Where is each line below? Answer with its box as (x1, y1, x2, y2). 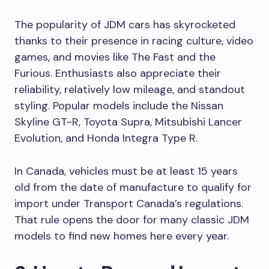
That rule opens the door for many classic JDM (14, 212, 249, 227)
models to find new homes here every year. (14, 228, 229, 243)
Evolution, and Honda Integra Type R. (14, 130, 198, 145)
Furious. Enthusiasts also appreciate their (14, 65, 221, 80)
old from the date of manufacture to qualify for (14, 180, 252, 195)
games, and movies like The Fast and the (14, 49, 216, 64)
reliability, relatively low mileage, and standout (14, 82, 245, 97)
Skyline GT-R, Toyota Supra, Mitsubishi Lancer (14, 114, 242, 129)
